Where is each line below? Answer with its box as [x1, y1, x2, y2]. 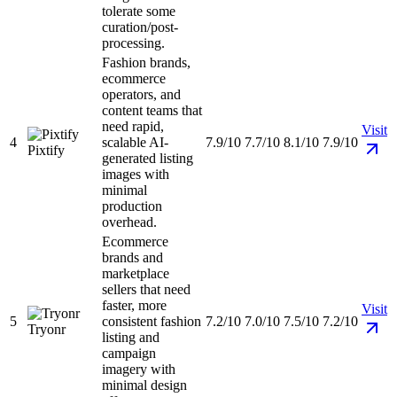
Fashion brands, [102, 55, 191, 71]
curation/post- [102, 19, 178, 35]
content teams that [102, 103, 202, 119]
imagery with [102, 362, 175, 378]
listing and [102, 330, 160, 346]
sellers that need [102, 282, 191, 298]
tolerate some [102, 4, 175, 19]
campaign [102, 346, 156, 362]
